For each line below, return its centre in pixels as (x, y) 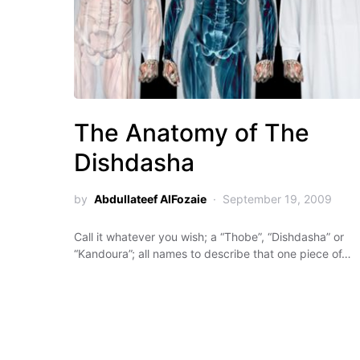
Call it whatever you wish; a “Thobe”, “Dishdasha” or (209, 237)
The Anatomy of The (192, 133)
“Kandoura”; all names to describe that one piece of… (213, 254)
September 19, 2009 (277, 199)
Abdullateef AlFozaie (150, 199)
